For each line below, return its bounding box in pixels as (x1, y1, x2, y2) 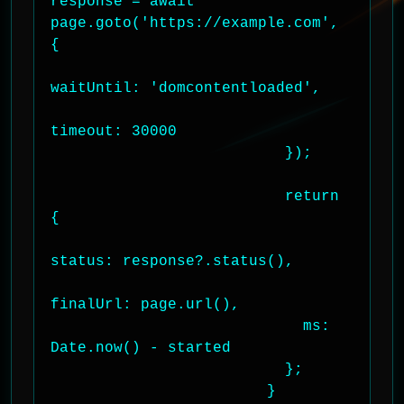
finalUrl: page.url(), (50, 297, 240, 313)
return (50, 188, 285, 205)
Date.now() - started (50, 340, 231, 356)
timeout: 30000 (50, 124, 177, 140)
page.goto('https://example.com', (50, 15, 339, 32)
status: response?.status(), (50, 253, 294, 270)
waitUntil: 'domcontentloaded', (50, 80, 321, 96)
